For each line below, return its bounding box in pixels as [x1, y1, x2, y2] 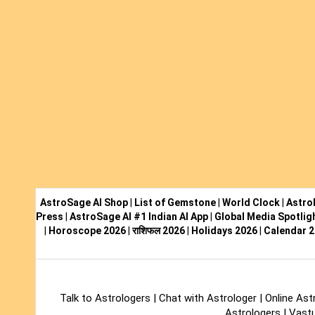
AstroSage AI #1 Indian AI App [70, 211, 208, 223]
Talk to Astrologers [59, 292, 150, 305]
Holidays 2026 [191, 225, 257, 237]
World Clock [222, 197, 280, 209]
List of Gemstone [134, 197, 216, 209]
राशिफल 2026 [131, 225, 185, 237]
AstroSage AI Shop [40, 197, 128, 209]
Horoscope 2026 [48, 225, 126, 237]
